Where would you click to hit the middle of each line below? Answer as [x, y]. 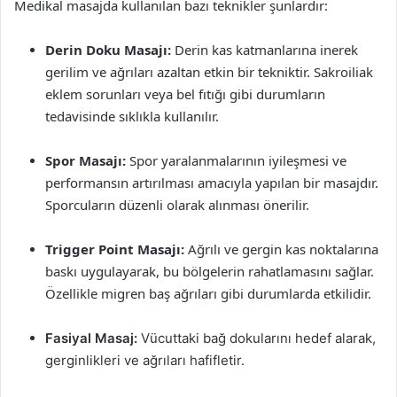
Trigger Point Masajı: [115, 249]
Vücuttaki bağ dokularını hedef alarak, [257, 338]
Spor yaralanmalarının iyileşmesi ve [236, 160]
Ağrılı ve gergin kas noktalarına [281, 249]
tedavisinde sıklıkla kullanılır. [132, 116]
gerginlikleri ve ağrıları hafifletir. [145, 360]
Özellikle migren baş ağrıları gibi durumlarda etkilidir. [208, 293]
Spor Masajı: [86, 160]
